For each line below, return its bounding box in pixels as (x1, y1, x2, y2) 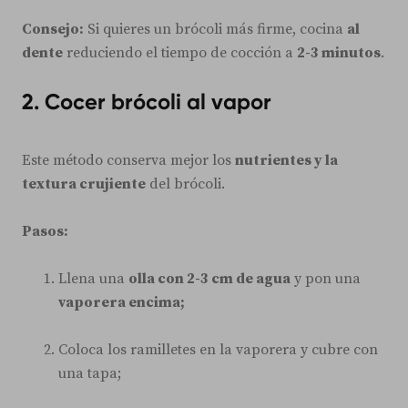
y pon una (291, 269, 361, 288)
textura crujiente (22, 174, 146, 193)
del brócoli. (146, 174, 225, 193)
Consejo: (22, 19, 84, 38)
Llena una (58, 269, 128, 288)
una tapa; (58, 363, 121, 382)
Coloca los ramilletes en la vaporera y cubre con (58, 340, 378, 359)
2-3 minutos (297, 43, 381, 62)
